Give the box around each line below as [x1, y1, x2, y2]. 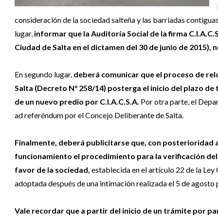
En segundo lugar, [15, 69, 73, 79]
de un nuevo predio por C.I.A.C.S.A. [15, 96, 139, 106]
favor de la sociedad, [15, 164, 90, 174]
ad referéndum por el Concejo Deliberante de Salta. [15, 110, 183, 120]
